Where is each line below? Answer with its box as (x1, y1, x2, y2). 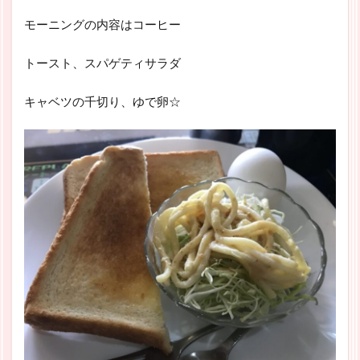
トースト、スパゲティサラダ (24, 55, 181, 71)
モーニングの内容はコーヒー (24, 17, 181, 32)
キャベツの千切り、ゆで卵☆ (24, 94, 181, 109)
